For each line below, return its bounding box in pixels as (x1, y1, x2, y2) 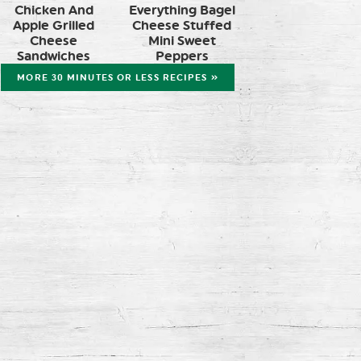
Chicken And (14, 2, 93, 18)
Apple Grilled (13, 17, 94, 33)
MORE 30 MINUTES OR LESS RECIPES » (17, 72, 218, 83)
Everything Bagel (128, 2, 235, 18)
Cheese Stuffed (132, 17, 231, 33)
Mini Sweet (147, 32, 216, 48)
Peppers (155, 48, 209, 64)
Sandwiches (17, 48, 90, 64)
